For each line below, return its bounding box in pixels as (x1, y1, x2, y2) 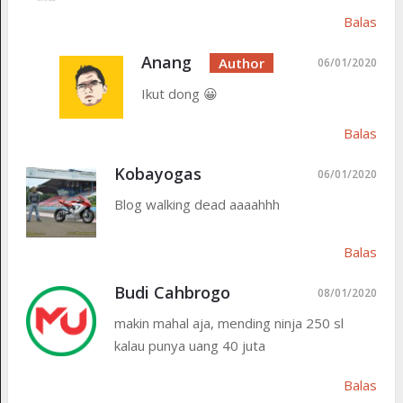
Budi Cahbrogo (113, 282, 230, 304)
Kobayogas (113, 163, 201, 185)
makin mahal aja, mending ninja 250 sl (113, 314, 344, 333)
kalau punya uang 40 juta (113, 336, 265, 355)
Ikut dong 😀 (140, 84, 218, 103)
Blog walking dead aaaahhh (113, 195, 280, 214)
